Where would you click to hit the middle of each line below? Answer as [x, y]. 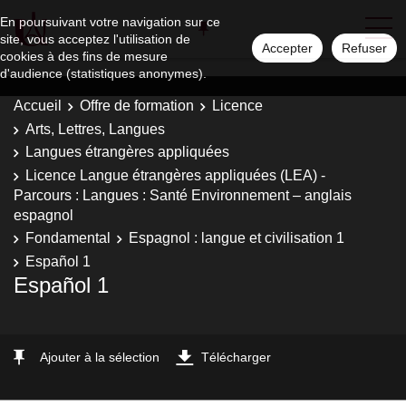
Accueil [38, 106]
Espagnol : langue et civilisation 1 [237, 238]
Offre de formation [137, 106]
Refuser [364, 48]
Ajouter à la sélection [100, 357]
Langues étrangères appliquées [127, 152]
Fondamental [68, 238]
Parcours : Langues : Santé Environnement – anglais [183, 195]
